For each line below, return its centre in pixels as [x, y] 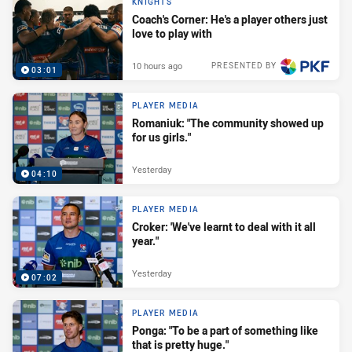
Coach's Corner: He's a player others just [230, 19]
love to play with [172, 33]
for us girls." [161, 137]
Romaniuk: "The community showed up [228, 123]
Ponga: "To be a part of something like [225, 330]
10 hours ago [157, 65]
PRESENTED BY [244, 65]
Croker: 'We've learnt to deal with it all [224, 226]
